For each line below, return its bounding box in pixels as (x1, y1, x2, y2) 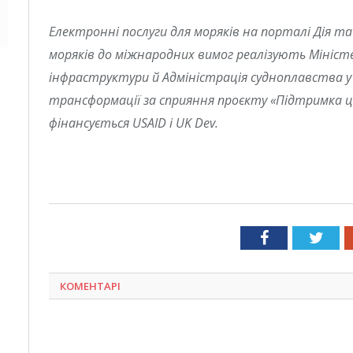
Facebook (267, 229, 329, 245)
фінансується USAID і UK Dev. (49, 114, 218, 132)
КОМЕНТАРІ (60, 278, 121, 293)
